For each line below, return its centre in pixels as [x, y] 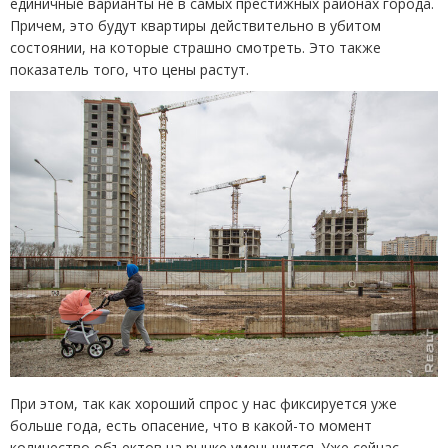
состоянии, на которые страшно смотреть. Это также [195, 48]
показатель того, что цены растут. [129, 70]
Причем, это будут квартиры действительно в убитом [195, 26]
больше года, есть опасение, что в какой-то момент [191, 425]
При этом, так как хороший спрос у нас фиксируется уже [203, 403]
